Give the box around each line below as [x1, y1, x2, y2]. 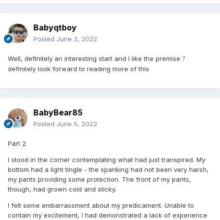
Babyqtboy [33, 22, 77, 32]
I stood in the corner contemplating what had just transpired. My [8, 155, 205, 164]
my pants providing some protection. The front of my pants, [8, 175, 191, 183]
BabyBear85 [33, 107, 82, 117]
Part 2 [8, 139, 26, 147]
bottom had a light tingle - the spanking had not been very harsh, [8, 165, 209, 173]
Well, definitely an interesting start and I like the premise [8, 54, 182, 62]
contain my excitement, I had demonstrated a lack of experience [8, 211, 207, 219]
